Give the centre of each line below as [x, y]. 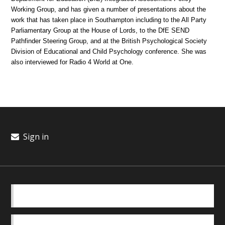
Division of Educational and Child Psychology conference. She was [109, 52]
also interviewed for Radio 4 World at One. [73, 62]
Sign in [35, 137]
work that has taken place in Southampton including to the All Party [109, 20]
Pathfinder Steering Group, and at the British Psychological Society [109, 41]
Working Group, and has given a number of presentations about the [109, 10]
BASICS [113, 196]
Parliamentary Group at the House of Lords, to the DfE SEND [100, 31]
